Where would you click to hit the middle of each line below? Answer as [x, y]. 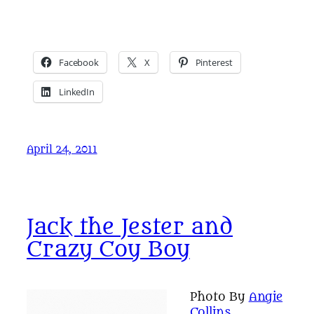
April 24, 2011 [62, 149]
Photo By [219, 297]
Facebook [79, 62]
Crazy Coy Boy [108, 250]
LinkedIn [77, 91]
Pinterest [214, 62]
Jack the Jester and [130, 228]
